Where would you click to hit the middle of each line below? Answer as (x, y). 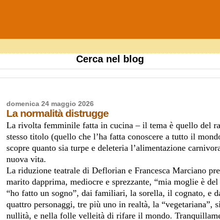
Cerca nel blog (110, 59)
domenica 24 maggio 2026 (50, 104)
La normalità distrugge (58, 113)
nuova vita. (27, 159)
